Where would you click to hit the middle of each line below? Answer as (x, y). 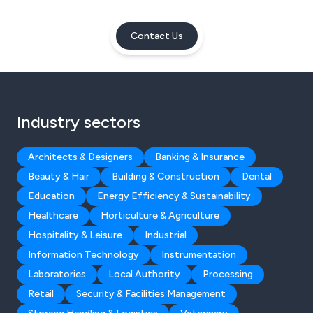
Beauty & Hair (59, 177)
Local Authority (144, 275)
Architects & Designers (80, 157)
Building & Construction (166, 177)
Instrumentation (199, 255)
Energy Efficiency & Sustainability (174, 196)
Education (51, 196)
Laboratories (57, 275)
